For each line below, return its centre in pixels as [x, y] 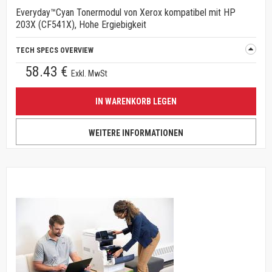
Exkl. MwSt [89, 73]
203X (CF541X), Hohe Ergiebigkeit [81, 25]
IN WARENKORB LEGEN [136, 101]
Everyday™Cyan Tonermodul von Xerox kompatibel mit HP [126, 12]
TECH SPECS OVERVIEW [55, 50]
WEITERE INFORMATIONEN [136, 133]
